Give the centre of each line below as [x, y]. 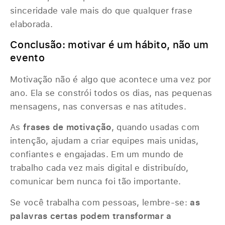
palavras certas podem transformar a [91, 215]
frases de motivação [67, 127]
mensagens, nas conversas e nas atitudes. [98, 106]
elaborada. [32, 24]
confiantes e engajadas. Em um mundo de [97, 154]
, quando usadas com [155, 127]
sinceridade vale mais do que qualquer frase [101, 11]
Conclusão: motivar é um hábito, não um [109, 44]
